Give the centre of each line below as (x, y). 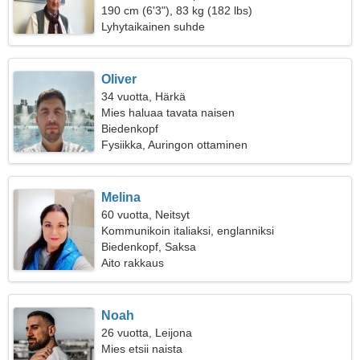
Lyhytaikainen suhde (153, 27)
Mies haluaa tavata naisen (168, 112)
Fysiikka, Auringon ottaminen (175, 145)
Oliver (119, 79)
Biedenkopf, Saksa (149, 247)
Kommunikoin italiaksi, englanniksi (188, 231)
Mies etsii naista (142, 349)
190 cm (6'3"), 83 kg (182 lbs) (177, 10)
